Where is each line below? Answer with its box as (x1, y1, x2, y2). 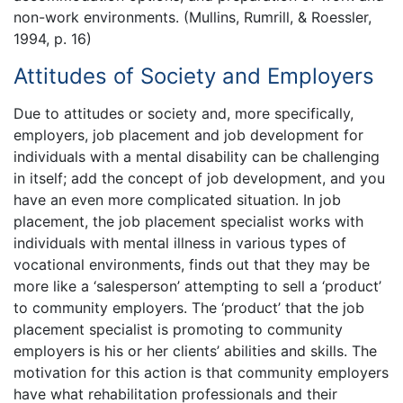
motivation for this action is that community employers (13, 363, 389, 381)
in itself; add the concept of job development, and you (13, 168, 385, 187)
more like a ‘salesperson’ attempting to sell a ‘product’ (13, 276, 381, 295)
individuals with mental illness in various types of (13, 233, 346, 252)
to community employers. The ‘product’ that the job (13, 298, 364, 317)
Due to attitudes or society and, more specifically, (13, 103, 354, 122)
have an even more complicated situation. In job (13, 190, 341, 209)
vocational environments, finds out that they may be (13, 255, 370, 273)
